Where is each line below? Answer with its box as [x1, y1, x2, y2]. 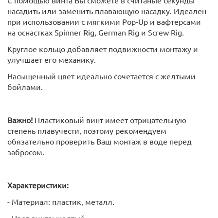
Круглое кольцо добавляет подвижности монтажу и [7, 43, 198, 54]
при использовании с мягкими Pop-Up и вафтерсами [7, 16, 201, 26]
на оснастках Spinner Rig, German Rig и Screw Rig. [7, 27, 184, 37]
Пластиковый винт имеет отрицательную [33, 114, 186, 125]
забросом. [7, 146, 44, 157]
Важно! [7, 114, 33, 125]
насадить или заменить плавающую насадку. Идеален [7, 5, 206, 16]
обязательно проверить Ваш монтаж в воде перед [7, 136, 192, 146]
